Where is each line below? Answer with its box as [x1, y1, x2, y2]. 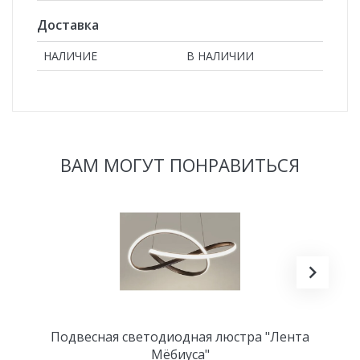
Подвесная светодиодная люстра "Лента [51, 327, 309, 346]
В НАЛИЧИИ [186, 47, 254, 63]
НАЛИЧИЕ [43, 47, 97, 63]
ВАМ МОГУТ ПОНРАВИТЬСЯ [60, 152, 300, 177]
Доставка [37, 15, 99, 34]
